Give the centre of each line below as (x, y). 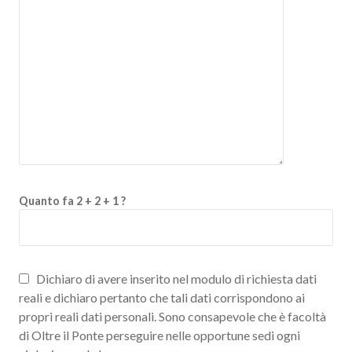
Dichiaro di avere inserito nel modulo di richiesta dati (175, 279)
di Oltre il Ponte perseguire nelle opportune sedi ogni (159, 335)
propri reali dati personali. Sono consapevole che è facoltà (172, 316)
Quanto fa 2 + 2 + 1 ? (72, 201)
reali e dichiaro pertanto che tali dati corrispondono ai (162, 297)
